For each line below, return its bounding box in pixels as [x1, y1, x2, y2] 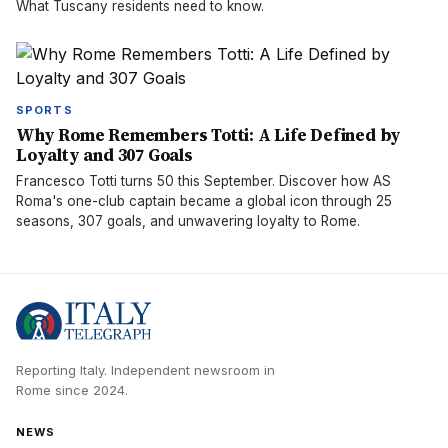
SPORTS [16, 103, 73, 117]
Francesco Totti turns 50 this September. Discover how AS [16, 173, 391, 189]
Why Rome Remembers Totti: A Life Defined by [16, 123, 402, 147]
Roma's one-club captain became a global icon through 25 [16, 193, 392, 209]
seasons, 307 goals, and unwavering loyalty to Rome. [16, 213, 360, 229]
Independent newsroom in [107, 362, 275, 378]
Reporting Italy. [16, 362, 107, 378]
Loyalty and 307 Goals [16, 143, 193, 167]
